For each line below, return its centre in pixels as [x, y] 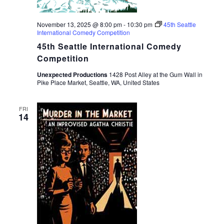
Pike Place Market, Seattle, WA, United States [98, 82]
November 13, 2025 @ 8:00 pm [79, 24]
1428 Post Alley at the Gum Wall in [155, 74]
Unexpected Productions [73, 75]
